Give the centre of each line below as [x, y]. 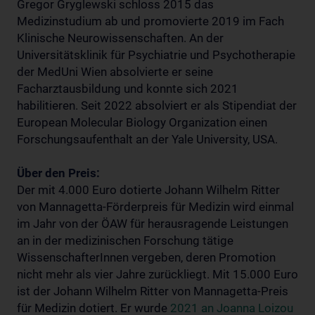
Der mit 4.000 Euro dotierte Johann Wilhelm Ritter [148, 190]
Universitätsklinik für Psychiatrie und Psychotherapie [156, 55]
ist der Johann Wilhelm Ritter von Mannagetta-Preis [153, 291]
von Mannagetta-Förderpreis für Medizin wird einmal [155, 207]
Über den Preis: [58, 173]
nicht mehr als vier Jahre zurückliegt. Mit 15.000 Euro [157, 274]
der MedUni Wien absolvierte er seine [115, 72]
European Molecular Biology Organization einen [142, 122]
